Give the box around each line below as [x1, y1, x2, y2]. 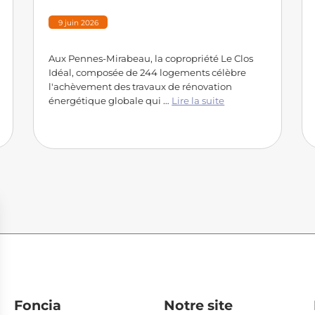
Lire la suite [172, 94, 225, 106]
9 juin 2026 [58, 18, 98, 28]
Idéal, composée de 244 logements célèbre [49, 66, 247, 78]
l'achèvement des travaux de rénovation [49, 80, 233, 92]
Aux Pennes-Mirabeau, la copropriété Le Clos [49, 52, 254, 64]
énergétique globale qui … [49, 94, 172, 106]
